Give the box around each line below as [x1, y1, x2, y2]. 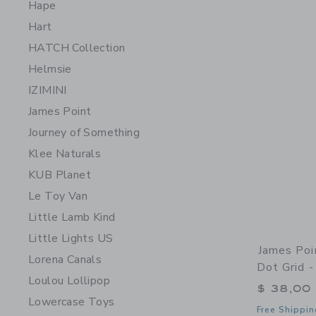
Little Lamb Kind [28, 209, 116, 225]
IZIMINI [28, 83, 67, 98]
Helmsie [28, 61, 72, 77]
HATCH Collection [28, 40, 126, 56]
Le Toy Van [28, 188, 87, 204]
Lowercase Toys [28, 294, 115, 310]
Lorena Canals [28, 252, 102, 267]
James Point [28, 104, 92, 119]
